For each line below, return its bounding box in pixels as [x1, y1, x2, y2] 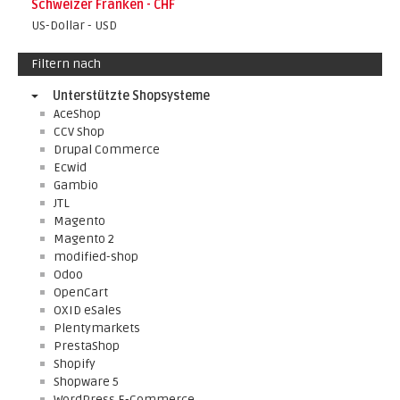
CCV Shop [54, 124, 104, 139]
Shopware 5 [54, 374, 119, 389]
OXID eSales [54, 303, 121, 318]
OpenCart [54, 285, 108, 300]
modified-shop [54, 249, 138, 264]
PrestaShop [54, 338, 120, 354]
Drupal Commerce [54, 142, 160, 157]
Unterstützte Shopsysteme [53, 88, 210, 104]
